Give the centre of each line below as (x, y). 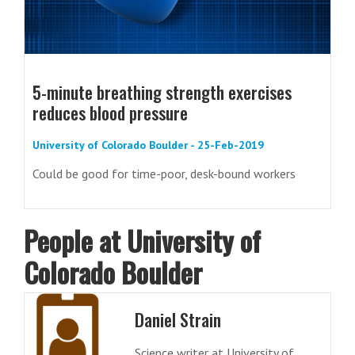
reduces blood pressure (110, 113)
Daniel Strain (177, 320)
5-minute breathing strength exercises (162, 92)
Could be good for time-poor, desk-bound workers (164, 174)
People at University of (142, 241)
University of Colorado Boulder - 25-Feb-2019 (148, 145)
